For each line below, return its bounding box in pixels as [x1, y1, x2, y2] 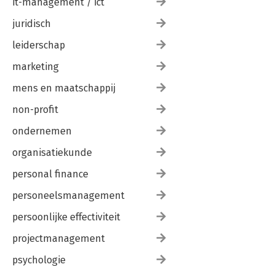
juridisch [12, 18, 51, 29]
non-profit [12, 104, 58, 115]
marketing [12, 61, 59, 72]
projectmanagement [12, 233, 105, 244]
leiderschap [12, 39, 65, 51]
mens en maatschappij [12, 82, 115, 94]
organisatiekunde [12, 147, 92, 158]
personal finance [12, 168, 88, 180]
